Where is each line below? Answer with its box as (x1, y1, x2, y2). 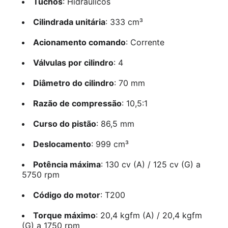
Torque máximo (33, 210, 96, 221)
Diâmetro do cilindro (33, 78, 114, 89)
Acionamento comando (33, 37, 126, 48)
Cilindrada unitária (33, 17, 105, 27)
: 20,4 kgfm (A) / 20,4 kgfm (95, 210, 202, 221)
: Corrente (125, 37, 164, 48)
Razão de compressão (33, 98, 122, 109)
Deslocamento (33, 139, 91, 150)
